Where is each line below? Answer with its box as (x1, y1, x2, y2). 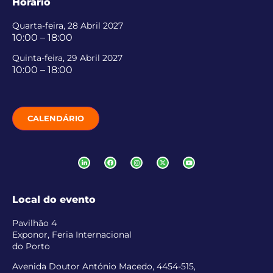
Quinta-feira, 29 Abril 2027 (12, 52, 122, 64)
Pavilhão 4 (12, 217, 57, 229)
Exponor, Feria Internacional (12, 229, 132, 240)
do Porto (12, 240, 50, 252)
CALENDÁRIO (27, 113, 84, 123)
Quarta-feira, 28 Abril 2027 (12, 20, 123, 32)
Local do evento (12, 193, 96, 205)
